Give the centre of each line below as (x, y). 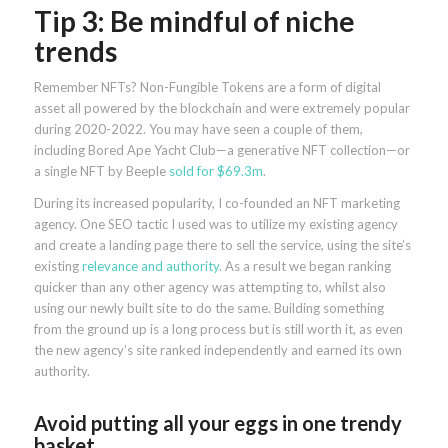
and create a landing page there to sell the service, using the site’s (222, 244)
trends (75, 50)
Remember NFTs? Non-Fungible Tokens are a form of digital (207, 86)
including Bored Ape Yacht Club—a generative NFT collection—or (221, 149)
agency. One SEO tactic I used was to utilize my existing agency (215, 223)
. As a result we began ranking (304, 265)
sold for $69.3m (215, 170)
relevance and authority (150, 265)
